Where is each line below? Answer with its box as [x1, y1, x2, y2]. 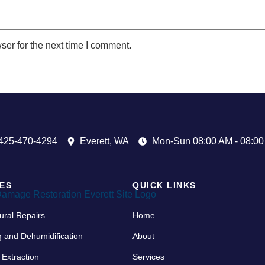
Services [132, 251, 164, 261]
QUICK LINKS [132, 180, 196, 190]
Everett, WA [80, 135, 130, 146]
